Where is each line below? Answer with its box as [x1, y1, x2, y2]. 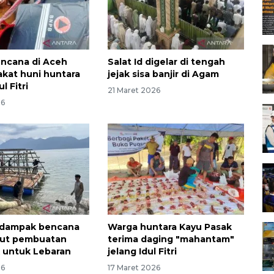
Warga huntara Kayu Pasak [107, 221, 232, 232]
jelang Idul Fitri [107, 245, 177, 257]
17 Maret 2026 [107, 262, 160, 272]
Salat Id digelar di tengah [107, 56, 225, 68]
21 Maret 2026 [107, 86, 160, 95]
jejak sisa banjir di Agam [107, 68, 219, 80]
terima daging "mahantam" [107, 233, 234, 245]
